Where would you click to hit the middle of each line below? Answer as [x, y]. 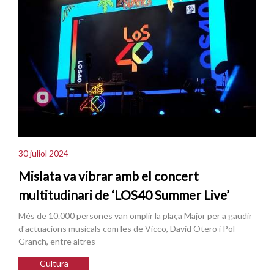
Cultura [54, 264]
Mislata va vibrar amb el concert [109, 176]
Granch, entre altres [57, 242]
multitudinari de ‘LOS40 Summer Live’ [124, 195]
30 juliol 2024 [43, 153]
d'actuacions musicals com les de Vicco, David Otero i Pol [127, 229]
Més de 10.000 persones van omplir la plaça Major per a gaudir [135, 216]
